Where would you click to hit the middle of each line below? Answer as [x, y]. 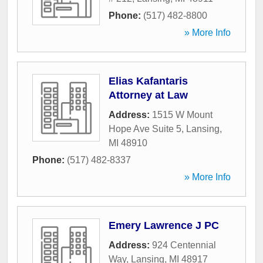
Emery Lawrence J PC [164, 226]
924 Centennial [184, 245]
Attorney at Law [148, 95]
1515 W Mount [182, 115]
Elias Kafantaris [148, 81]
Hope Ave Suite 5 [145, 129]
